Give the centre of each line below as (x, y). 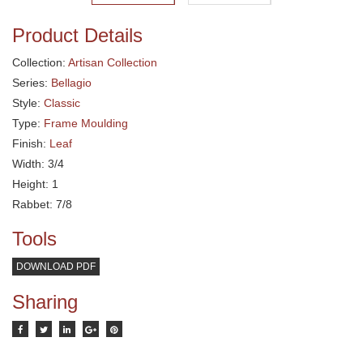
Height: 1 (35, 184)
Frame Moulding (86, 123)
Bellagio (71, 82)
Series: (32, 82)
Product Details (77, 35)
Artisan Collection (113, 62)
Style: (28, 102)
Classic (62, 102)
